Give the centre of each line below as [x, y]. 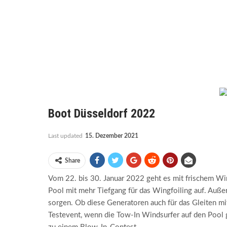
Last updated [66, 136]
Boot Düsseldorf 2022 [101, 114]
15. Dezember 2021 [111, 136]
